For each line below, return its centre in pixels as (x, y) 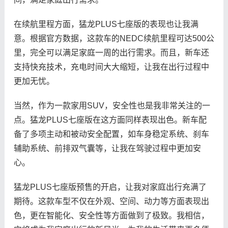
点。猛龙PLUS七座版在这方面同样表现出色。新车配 (110, 120)
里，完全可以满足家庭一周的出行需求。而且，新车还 (111, 52)
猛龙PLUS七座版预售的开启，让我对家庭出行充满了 (110, 187)
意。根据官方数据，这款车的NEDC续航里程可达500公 (114, 38)
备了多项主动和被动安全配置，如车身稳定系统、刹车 (111, 134)
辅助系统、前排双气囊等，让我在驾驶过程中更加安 (107, 148)
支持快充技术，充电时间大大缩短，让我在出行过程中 (111, 67)
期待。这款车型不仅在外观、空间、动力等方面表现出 (111, 201)
